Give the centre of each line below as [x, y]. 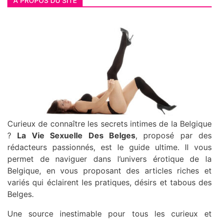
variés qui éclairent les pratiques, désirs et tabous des [109, 182]
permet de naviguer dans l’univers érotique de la [109, 159]
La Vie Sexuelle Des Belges [76, 135]
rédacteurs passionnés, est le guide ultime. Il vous [109, 147]
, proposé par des [173, 135]
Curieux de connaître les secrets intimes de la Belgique [109, 123]
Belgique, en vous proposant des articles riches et [109, 170]
